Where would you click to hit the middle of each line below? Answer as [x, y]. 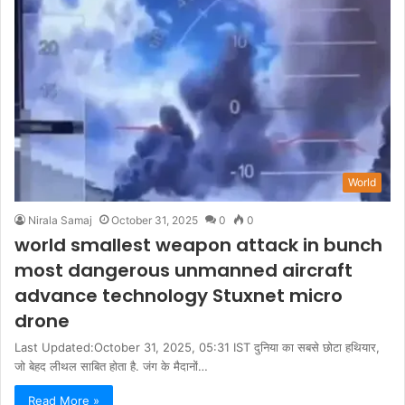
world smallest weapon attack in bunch [198, 245]
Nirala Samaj [60, 220]
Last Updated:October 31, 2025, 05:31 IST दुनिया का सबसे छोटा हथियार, [197, 347]
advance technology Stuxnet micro [179, 295]
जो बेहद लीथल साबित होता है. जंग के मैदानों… [111, 366]
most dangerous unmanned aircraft [184, 270]
